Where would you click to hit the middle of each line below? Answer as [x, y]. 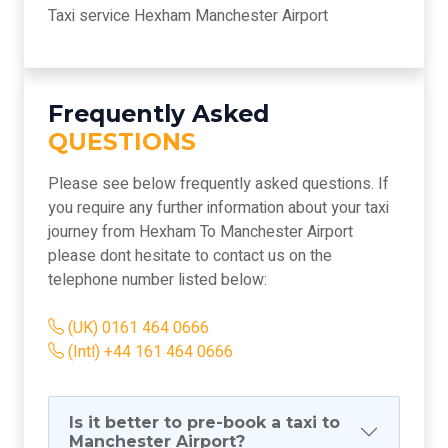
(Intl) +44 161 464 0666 [148, 352]
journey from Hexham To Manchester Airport [200, 232]
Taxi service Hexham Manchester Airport [188, 16]
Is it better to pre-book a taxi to [204, 423]
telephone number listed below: [157, 280]
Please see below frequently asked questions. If [218, 184]
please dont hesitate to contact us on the [190, 256]
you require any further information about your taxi [218, 208]
